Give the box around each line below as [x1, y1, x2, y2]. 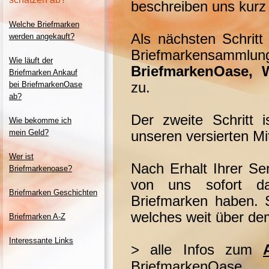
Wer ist [9, 152, 34, 161]
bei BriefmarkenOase [9, 80, 82, 89]
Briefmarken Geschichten [9, 188, 97, 197]
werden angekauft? [9, 32, 74, 41]
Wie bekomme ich [9, 116, 71, 125]
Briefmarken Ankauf [9, 68, 77, 77]
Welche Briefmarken [9, 20, 79, 29]
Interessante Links [9, 236, 73, 245]
